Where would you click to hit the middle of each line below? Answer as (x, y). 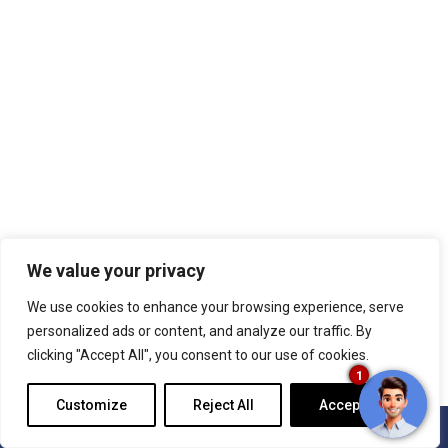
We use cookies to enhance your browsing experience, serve (215, 307)
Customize (91, 405)
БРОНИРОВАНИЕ (224, 427)
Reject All (223, 405)
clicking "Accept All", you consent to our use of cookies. (198, 355)
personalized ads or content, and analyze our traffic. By (199, 331)
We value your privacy (116, 270)
